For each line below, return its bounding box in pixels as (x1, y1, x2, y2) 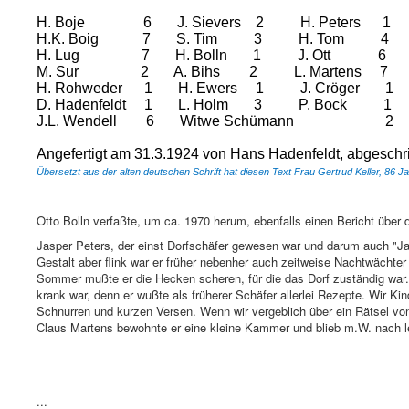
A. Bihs (173, 63, 220, 79)
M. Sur (37, 63, 79, 79)
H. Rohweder (37, 79, 126, 96)
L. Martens (294, 63, 362, 79)
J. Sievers (177, 14, 241, 30)
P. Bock (299, 96, 347, 112)
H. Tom (299, 30, 344, 47)
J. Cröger (300, 79, 360, 96)
